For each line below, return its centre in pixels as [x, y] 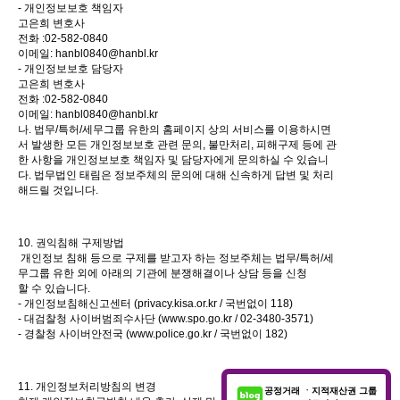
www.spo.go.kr [197, 319]
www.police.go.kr [171, 334]
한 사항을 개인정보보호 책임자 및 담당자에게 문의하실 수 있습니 [173, 160]
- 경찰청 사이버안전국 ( [74, 334]
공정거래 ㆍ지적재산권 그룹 [321, 391]
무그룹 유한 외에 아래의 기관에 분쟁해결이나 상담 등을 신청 [162, 274]
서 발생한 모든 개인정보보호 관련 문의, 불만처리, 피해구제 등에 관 [177, 145]
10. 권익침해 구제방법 [71, 243]
